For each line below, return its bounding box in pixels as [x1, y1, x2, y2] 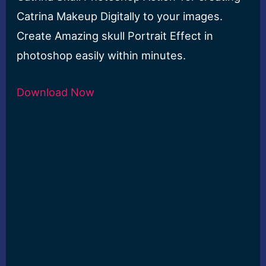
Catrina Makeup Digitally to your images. [17, 9, 223, 23]
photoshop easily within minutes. [17, 49, 186, 62]
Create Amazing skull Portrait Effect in [17, 29, 214, 43]
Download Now [17, 85, 95, 99]
